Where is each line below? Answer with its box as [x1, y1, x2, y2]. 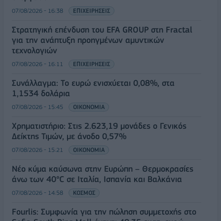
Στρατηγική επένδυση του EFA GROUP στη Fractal [12, 25, 192, 35]
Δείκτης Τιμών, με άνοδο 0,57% [12, 131, 126, 142]
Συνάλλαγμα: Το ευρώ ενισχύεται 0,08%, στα [12, 78, 175, 88]
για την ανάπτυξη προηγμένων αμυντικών [12, 35, 164, 45]
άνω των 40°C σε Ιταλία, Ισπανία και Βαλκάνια [12, 174, 182, 184]
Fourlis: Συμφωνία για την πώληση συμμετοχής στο [12, 207, 196, 217]
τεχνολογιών [12, 45, 57, 56]
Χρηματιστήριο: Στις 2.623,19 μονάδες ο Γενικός [12, 121, 186, 131]
